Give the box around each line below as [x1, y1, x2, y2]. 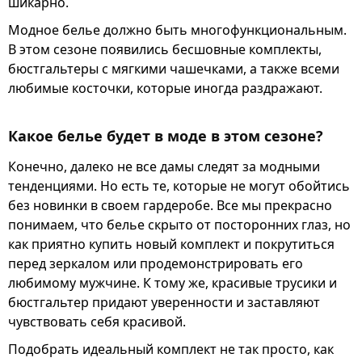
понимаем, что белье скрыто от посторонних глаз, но [8, 215, 351, 234]
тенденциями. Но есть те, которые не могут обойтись [8, 176, 350, 195]
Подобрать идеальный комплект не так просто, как [8, 339, 334, 358]
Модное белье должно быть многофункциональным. [8, 21, 347, 39]
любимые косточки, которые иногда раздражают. [8, 79, 322, 97]
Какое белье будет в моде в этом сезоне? [8, 126, 323, 145]
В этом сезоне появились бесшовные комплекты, [8, 40, 322, 58]
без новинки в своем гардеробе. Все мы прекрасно [8, 196, 332, 214]
